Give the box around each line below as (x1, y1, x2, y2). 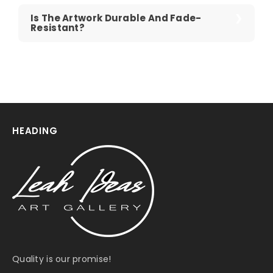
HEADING (12, 124, 58, 137)
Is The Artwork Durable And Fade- (30, 12, 202, 24)
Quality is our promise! (12, 253, 112, 265)
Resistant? (30, 21, 85, 34)
